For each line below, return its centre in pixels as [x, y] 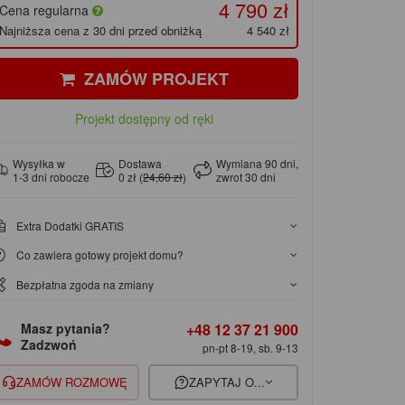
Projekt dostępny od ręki [144, 119]
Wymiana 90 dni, [257, 164]
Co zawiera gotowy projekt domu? [100, 255]
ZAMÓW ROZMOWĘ [71, 382]
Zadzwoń [48, 345]
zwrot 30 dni [245, 177]
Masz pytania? [65, 329]
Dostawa [141, 164]
